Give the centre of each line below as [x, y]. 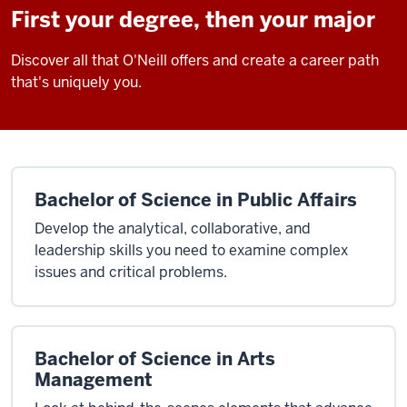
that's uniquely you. [78, 82]
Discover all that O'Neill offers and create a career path [195, 60]
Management [94, 380]
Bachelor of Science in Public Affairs [196, 200]
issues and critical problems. [131, 272]
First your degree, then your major [193, 20]
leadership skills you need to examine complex [191, 250]
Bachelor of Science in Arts [155, 359]
